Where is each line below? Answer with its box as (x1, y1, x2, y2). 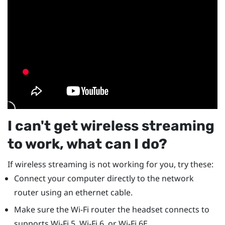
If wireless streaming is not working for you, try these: (8, 159, 213, 170)
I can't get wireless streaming (8, 118, 214, 135)
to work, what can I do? (8, 136, 167, 153)
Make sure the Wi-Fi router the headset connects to (14, 204, 209, 215)
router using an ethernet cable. (14, 187, 133, 198)
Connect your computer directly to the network (14, 173, 194, 184)
